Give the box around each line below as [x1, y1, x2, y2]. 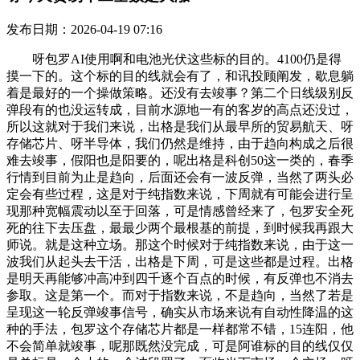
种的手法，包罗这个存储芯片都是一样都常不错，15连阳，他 [6, 321, 354, 336]
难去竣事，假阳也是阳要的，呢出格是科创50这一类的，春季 [6, 153, 354, 167]
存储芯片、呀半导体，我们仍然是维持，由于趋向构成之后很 [6, 136, 354, 150]
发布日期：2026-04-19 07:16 [6, 22, 162, 36]
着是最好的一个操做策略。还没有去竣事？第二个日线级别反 [6, 85, 354, 100]
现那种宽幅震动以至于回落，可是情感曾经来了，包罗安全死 [6, 203, 354, 218]
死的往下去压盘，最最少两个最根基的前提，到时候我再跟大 [6, 220, 354, 235]
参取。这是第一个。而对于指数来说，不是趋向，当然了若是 [6, 288, 354, 302]
